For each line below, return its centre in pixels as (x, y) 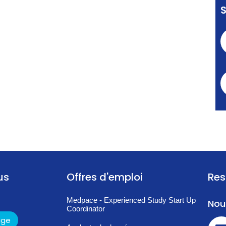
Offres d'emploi (105, 177)
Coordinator (86, 209)
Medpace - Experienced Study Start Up (131, 200)
